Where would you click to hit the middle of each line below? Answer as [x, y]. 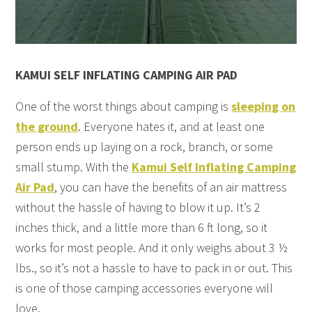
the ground [47, 127]
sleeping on [264, 107]
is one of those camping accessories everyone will [145, 288]
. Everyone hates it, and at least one [172, 127]
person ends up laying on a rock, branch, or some [145, 147]
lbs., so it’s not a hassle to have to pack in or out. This [154, 268]
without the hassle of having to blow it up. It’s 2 [138, 208]
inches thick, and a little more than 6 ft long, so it [142, 228]
